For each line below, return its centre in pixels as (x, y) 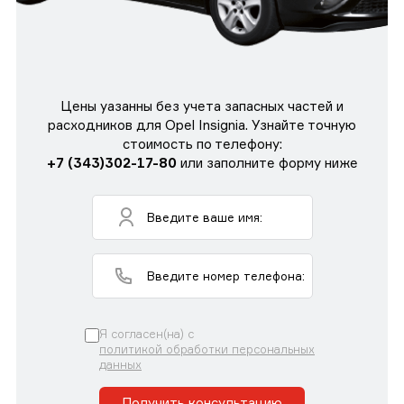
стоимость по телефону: (202, 143)
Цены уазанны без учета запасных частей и (202, 106)
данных (120, 364)
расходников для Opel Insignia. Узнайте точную (202, 124)
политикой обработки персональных (207, 349)
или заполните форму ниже (267, 162)
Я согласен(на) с (147, 333)
